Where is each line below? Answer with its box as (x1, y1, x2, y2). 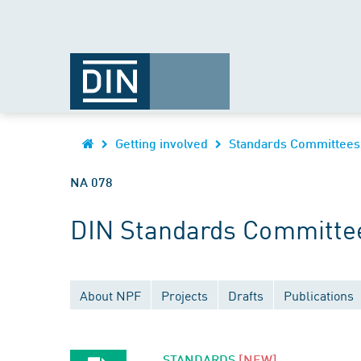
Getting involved (115, 135, 208, 151)
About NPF (80, 286, 141, 304)
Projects (161, 286, 208, 304)
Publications (284, 286, 354, 304)
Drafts (228, 286, 263, 304)
